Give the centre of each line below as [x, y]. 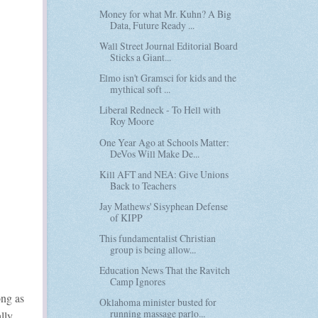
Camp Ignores [138, 281]
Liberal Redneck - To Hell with [160, 110]
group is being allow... [153, 249]
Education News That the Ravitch [165, 270]
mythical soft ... [141, 89]
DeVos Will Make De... [155, 153]
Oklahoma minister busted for [158, 302]
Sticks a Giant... [141, 57]
